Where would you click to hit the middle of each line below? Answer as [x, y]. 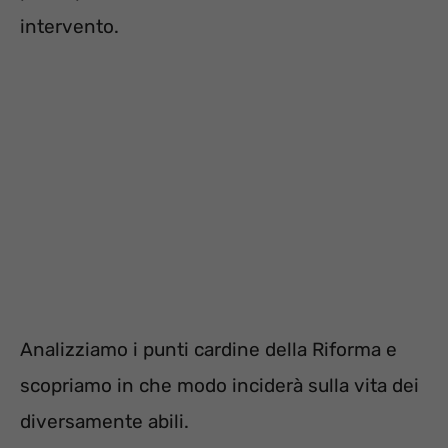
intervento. [69, 27]
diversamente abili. [104, 421]
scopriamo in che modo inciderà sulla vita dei [219, 385]
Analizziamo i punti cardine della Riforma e [208, 349]
